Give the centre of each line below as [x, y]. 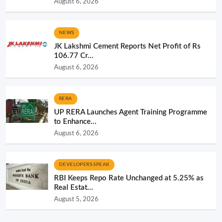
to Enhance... [75, 121]
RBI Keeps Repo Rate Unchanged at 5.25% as [129, 178]
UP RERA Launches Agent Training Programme [131, 112]
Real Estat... [74, 187]
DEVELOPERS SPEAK [84, 164]
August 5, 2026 [76, 199]
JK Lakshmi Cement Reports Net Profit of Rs [127, 46]
